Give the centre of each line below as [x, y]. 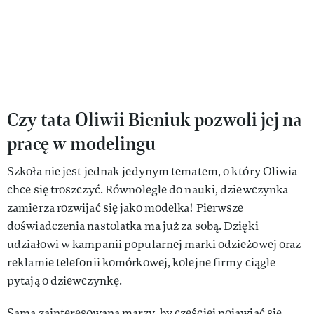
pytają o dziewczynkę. [65, 280]
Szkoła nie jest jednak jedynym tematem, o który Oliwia [152, 171]
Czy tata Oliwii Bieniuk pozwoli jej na [155, 119]
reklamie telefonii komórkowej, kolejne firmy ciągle [142, 262]
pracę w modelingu [81, 143]
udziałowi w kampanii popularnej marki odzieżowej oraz [154, 244]
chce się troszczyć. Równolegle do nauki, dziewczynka [148, 189]
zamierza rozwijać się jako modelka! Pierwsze [125, 207]
